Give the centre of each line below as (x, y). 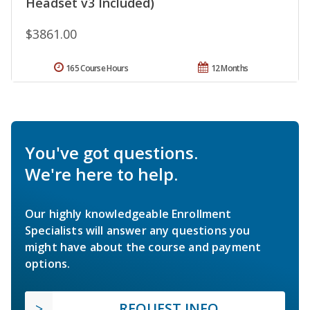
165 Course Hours (97, 68)
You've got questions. (111, 152)
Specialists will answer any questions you (138, 230)
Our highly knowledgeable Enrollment (128, 213)
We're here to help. (101, 174)
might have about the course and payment (143, 247)
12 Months (229, 68)
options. (48, 263)
